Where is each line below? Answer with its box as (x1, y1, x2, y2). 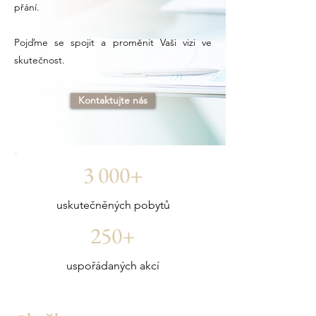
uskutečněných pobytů (56, 198, 170, 212)
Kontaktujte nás (78, 94, 147, 107)
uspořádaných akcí (66, 259, 159, 272)
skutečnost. (14, 54, 65, 66)
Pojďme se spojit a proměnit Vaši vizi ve (14, 36, 212, 49)
